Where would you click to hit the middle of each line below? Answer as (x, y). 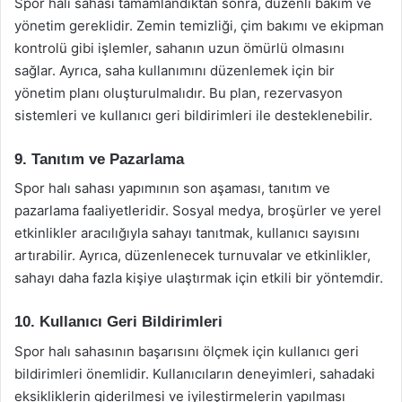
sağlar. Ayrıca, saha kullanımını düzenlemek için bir (175, 70)
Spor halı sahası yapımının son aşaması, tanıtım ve (172, 188)
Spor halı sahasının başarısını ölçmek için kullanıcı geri (187, 351)
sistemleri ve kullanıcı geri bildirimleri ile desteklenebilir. (193, 115)
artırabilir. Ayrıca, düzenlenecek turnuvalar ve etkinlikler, (192, 255)
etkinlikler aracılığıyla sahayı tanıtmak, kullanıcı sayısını (187, 233)
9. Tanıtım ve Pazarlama (99, 159)
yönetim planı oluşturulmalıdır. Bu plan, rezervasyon (179, 92)
